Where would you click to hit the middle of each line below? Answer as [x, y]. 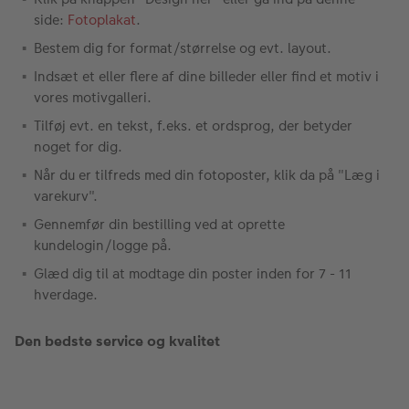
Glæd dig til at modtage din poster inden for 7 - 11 [193, 273]
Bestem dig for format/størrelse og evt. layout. [183, 47]
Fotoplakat [102, 19]
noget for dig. [78, 146]
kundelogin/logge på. [103, 245]
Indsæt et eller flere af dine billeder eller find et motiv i [206, 76]
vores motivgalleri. [93, 97]
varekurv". [66, 195]
